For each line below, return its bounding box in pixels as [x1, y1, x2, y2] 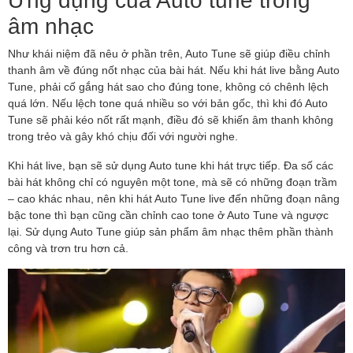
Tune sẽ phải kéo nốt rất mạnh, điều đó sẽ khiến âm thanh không [8, 113, 333, 127]
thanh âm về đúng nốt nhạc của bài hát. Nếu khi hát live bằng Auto [8, 63, 340, 77]
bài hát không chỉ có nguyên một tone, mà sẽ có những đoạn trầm [8, 175, 337, 189]
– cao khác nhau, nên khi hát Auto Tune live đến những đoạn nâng [8, 191, 340, 206]
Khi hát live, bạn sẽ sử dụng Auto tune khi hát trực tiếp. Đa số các [8, 158, 333, 173]
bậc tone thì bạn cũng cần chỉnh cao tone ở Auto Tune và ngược [8, 208, 329, 222]
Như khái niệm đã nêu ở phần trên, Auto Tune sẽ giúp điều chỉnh [8, 46, 330, 61]
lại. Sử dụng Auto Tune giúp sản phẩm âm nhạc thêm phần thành [8, 225, 333, 239]
